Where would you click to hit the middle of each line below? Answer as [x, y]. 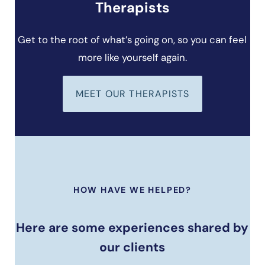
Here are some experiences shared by [132, 228]
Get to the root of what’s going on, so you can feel [132, 39]
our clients [132, 248]
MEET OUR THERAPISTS [132, 93]
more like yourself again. [132, 57]
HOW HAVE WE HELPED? [132, 190]
